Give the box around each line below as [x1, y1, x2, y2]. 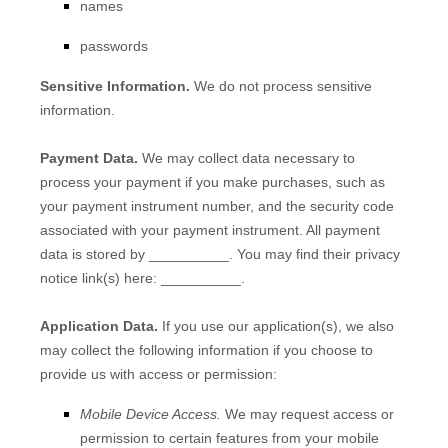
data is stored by [40, 246, 145, 262]
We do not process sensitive [194, 78, 372, 94]
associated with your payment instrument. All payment [40, 222, 380, 238]
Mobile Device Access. [80, 406, 221, 422]
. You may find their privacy [229, 246, 400, 262]
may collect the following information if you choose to [40, 342, 373, 358]
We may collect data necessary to [138, 150, 355, 166]
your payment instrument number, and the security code [40, 198, 394, 214]
